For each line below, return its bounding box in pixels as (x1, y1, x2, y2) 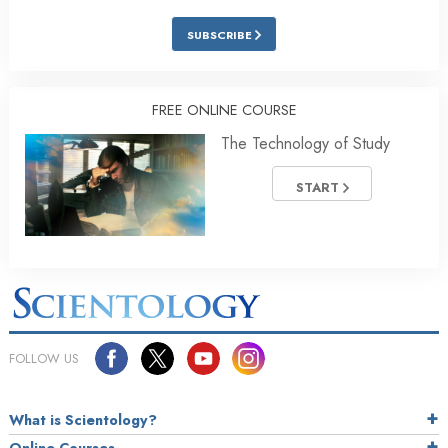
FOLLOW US (9, 349, 79, 369)
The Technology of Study (221, 132, 390, 156)
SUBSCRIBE (187, 27, 255, 44)
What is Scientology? (9, 410, 157, 431)
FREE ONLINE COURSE (151, 100, 297, 121)
